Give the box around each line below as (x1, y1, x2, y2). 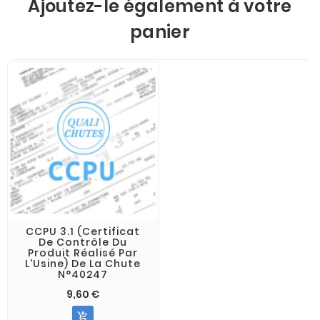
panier (130, 19, 190, 44)
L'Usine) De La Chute (24, 256, 141, 271)
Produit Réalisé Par (27, 245, 138, 260)
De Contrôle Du (38, 234, 127, 249)
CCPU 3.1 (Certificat (25, 224, 140, 239)
